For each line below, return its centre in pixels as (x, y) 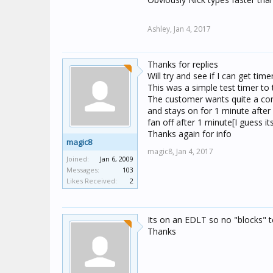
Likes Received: (92, 181)
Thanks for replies (183, 64)
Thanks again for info (190, 134)
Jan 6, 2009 (117, 159)
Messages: (83, 170)
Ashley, (160, 29)
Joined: (78, 159)
